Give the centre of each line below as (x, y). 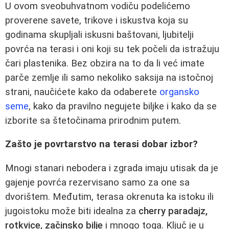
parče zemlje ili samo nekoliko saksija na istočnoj (109, 77)
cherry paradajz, (173, 211)
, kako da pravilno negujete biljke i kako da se (123, 106)
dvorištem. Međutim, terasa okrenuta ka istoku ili (109, 197)
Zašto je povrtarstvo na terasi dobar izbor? (101, 144)
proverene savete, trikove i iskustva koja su (97, 20)
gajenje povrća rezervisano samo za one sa (97, 182)
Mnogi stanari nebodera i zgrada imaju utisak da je (112, 168)
